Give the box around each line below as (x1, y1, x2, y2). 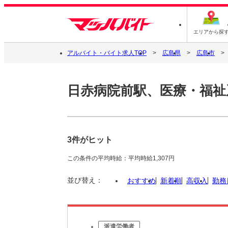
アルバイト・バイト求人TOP (67, 49, 147, 56)
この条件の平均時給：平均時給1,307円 (67, 154, 175, 162)
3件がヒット (67, 135, 112, 144)
